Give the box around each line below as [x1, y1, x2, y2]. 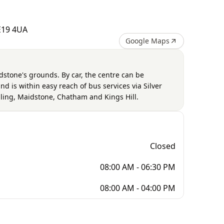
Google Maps [125, 36, 169, 45]
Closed [150, 140, 175, 151]
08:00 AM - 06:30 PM [100, 161, 175, 172]
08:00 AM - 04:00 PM [100, 182, 175, 193]
